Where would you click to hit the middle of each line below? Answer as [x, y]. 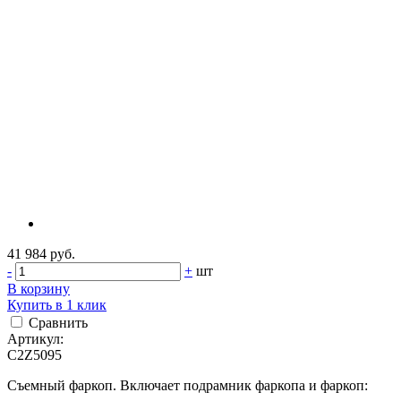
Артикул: [35, 338]
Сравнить [58, 322]
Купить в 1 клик [57, 304]
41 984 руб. [41, 253]
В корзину [38, 288]
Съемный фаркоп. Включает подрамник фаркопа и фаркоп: [188, 385]
